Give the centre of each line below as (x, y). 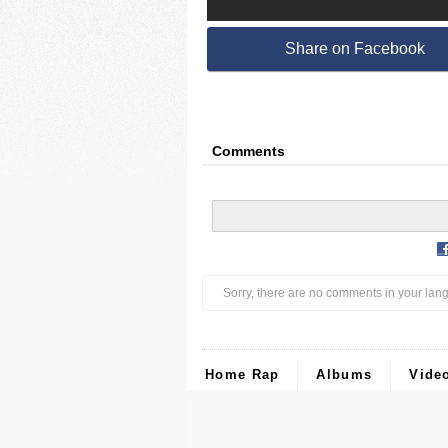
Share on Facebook (354, 48)
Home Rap (242, 374)
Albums (344, 374)
